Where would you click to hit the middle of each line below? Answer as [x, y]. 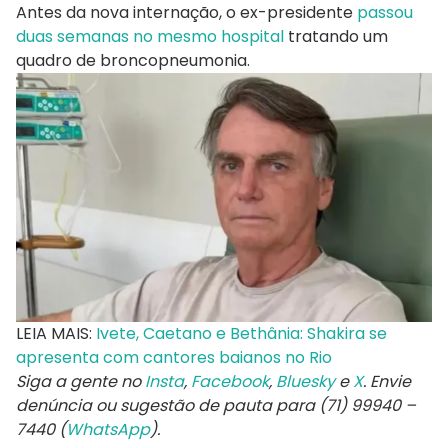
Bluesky [305, 382]
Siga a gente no [80, 382]
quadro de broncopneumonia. [133, 60]
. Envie [387, 382]
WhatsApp [108, 430]
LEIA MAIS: [56, 334]
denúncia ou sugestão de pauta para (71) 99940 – [216, 406]
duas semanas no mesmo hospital [150, 36]
